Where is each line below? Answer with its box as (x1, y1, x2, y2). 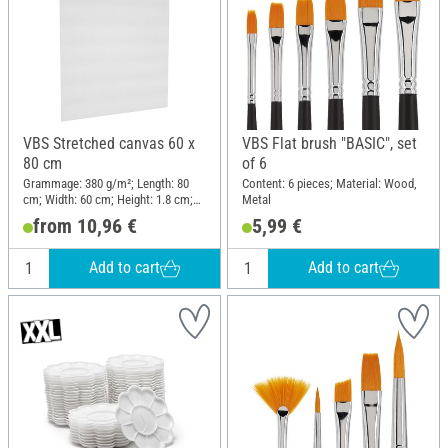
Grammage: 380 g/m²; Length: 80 (23, 175, 189, 191)
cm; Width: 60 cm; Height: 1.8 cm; (23, 191, 193, 207)
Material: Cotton (23, 207, 106, 223)
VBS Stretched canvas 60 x (23, 134, 195, 154)
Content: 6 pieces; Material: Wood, (242, 175, 417, 191)
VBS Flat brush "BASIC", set (242, 134, 417, 154)
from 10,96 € (32, 213, 137, 238)
